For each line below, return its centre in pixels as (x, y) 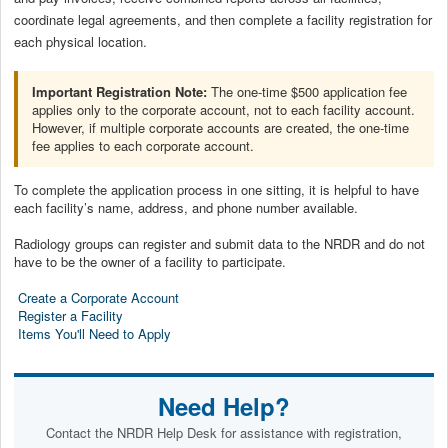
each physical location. (80, 41)
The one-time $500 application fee (307, 91)
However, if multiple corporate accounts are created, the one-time (220, 127)
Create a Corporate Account (98, 297)
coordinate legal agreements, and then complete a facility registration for (223, 19)
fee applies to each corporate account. (143, 145)
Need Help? (224, 405)
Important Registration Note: (119, 91)
